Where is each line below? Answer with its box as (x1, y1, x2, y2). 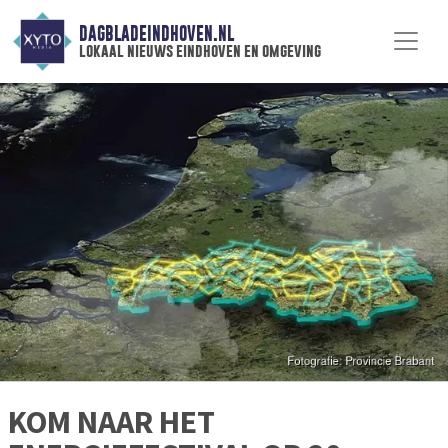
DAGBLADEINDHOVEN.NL (78, 23, 234, 45)
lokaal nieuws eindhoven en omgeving (78, 41, 321, 61)
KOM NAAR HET (8, 402, 215, 443)
